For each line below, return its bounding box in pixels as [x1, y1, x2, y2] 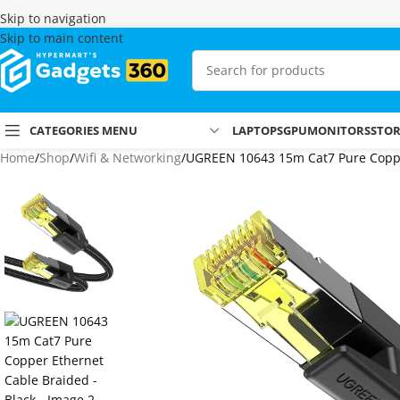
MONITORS [307, 122, 371, 138]
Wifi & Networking [74, 149, 181, 166]
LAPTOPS [232, 122, 283, 138]
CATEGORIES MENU [29, 121, 137, 138]
